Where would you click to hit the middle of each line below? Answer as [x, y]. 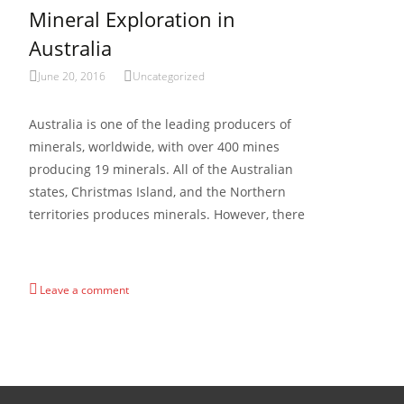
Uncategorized [169, 76]
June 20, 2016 [72, 76]
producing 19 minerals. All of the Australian [161, 169]
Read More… [68, 248]
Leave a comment [84, 290]
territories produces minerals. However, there [167, 214]
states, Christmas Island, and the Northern [157, 192]
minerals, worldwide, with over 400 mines [154, 147]
